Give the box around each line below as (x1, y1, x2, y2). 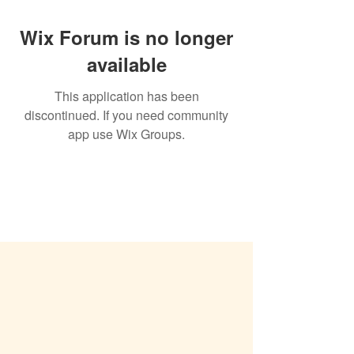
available (86, 51, 167, 77)
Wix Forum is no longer (20, 24, 233, 51)
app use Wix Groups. (68, 125, 185, 143)
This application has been (54, 87, 199, 105)
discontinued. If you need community (24, 106, 228, 124)
